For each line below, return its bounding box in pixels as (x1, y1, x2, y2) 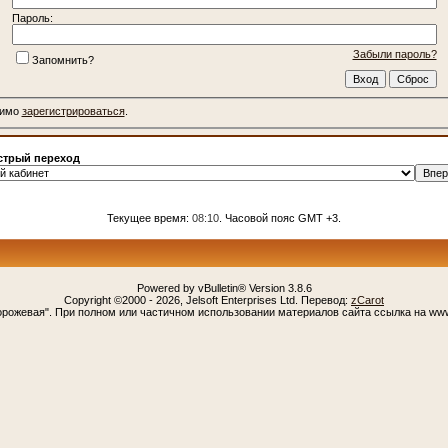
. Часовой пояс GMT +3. (219, 212, 341, 224)
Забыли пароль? (352, 47, 437, 60)
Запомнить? (31, 53, 94, 66)
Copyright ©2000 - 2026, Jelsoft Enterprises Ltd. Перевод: (64, 294, 351, 306)
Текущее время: (107, 212, 192, 224)
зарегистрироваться (21, 105, 125, 118)
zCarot (351, 294, 384, 306)
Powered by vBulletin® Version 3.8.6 (136, 282, 312, 294)
